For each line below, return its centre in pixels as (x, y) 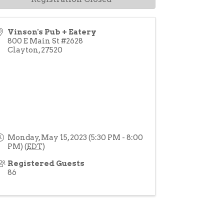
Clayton (23, 50)
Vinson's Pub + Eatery (52, 32)
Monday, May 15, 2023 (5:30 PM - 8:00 (75, 137)
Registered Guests (46, 163)
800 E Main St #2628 (45, 41)
